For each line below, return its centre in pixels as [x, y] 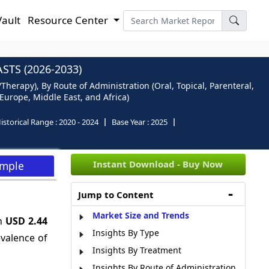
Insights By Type [126, 233]
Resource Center [69, 20]
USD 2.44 [27, 221]
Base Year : [131, 122]
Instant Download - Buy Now [158, 164]
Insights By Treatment [137, 250]
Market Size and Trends [141, 215]
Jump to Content [116, 195]
